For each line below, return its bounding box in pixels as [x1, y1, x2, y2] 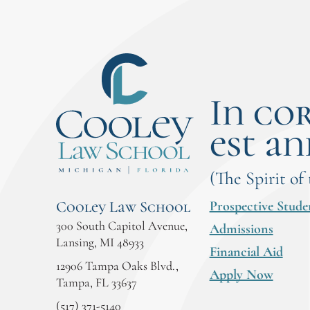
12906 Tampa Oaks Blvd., [56, 257, 179, 273]
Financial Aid [209, 243, 283, 260]
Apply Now [209, 266, 273, 283]
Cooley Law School [56, 197, 190, 216]
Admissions [209, 220, 273, 237]
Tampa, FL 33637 [56, 274, 137, 290]
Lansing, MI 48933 [56, 234, 144, 250]
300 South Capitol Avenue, [56, 217, 188, 233]
